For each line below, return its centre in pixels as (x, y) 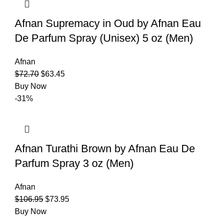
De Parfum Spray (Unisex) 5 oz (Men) (104, 38)
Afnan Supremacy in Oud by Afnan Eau (108, 23)
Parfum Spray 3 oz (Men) (74, 163)
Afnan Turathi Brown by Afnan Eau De (105, 148)
